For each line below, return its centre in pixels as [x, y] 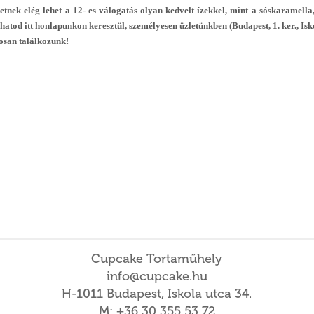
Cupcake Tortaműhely [157, 258]
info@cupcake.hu [157, 276]
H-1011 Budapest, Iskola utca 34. [157, 293]
